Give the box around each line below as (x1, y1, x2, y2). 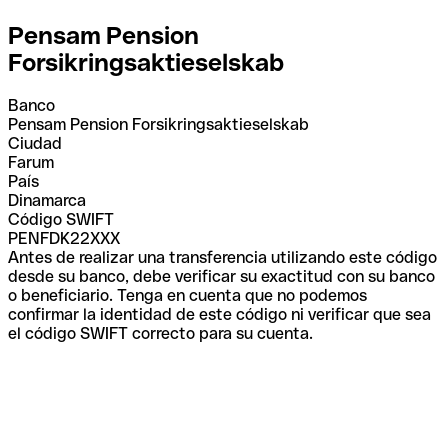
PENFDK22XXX (8, 228, 120, 248)
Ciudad (8, 133, 62, 153)
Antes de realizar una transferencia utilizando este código (8, 247, 437, 267)
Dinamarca (8, 190, 86, 210)
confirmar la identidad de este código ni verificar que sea (8, 304, 431, 324)
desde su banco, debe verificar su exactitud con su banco (8, 266, 435, 286)
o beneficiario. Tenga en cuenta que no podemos (8, 285, 367, 305)
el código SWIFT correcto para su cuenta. (8, 323, 313, 343)
